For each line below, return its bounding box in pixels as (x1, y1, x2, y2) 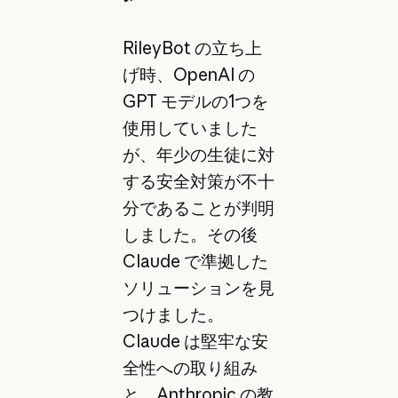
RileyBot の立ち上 (122, 36, 262, 59)
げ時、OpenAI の (122, 63, 255, 85)
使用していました (122, 116, 258, 139)
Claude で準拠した (122, 250, 268, 272)
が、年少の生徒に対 (122, 143, 275, 165)
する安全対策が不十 (122, 170, 275, 192)
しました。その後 (122, 223, 258, 245)
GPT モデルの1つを (122, 90, 268, 112)
